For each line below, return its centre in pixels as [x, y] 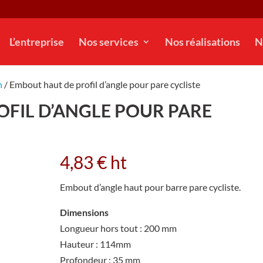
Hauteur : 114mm [95, 244]
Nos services [108, 42]
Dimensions [84, 212]
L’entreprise [36, 42]
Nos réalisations [202, 42]
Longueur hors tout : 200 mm [118, 228]
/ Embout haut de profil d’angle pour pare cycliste [102, 84]
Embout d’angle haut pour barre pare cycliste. [150, 187]
